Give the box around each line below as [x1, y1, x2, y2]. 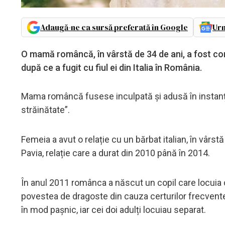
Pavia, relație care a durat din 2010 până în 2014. [21, 147, 210, 158]
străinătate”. [21, 104, 70, 115]
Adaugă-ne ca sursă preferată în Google [40, 21, 188, 33]
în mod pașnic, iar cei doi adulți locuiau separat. [21, 204, 206, 215]
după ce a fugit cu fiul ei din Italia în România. [21, 62, 202, 73]
